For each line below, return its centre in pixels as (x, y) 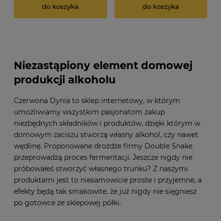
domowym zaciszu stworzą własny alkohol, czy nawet (106, 135)
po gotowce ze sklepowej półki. (67, 203)
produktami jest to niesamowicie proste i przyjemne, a (108, 180)
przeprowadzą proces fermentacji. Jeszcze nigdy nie (103, 158)
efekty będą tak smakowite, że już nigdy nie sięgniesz (105, 192)
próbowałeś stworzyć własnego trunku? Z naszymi (101, 169)
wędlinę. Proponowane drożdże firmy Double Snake (103, 146)
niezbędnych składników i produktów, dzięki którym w (107, 124)
